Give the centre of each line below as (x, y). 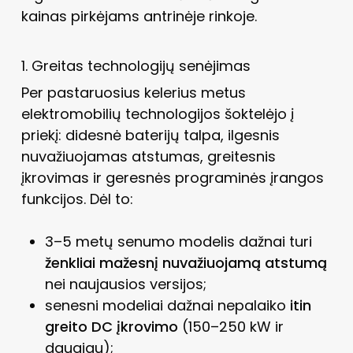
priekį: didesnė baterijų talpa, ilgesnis (150, 135)
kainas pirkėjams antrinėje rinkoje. (139, 16)
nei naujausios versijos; (125, 284)
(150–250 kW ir (230, 326)
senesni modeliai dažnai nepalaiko (167, 305)
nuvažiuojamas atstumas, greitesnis (148, 156)
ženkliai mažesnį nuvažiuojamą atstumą (186, 262)
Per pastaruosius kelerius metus (133, 92)
